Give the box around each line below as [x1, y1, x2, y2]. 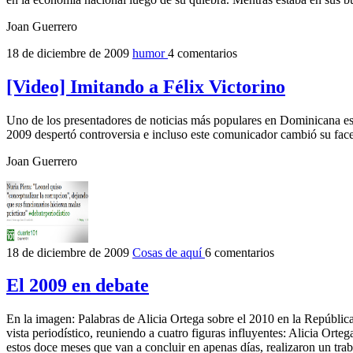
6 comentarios [205, 245, 274, 259]
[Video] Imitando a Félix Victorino [6, 76, 285, 97]
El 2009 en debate [6, 275, 149, 296]
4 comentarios [168, 46, 237, 60]
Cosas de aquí [132, 245, 205, 259]
